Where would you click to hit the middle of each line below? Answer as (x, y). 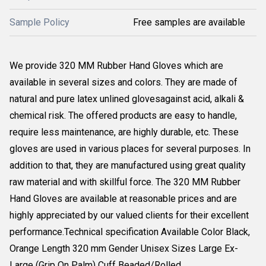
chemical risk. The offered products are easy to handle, (123, 115)
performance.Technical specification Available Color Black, (130, 232)
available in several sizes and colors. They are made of (123, 82)
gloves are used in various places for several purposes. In (130, 149)
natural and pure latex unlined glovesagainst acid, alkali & (127, 99)
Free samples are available (189, 22)
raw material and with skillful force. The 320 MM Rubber (125, 182)
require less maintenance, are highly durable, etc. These (124, 132)
